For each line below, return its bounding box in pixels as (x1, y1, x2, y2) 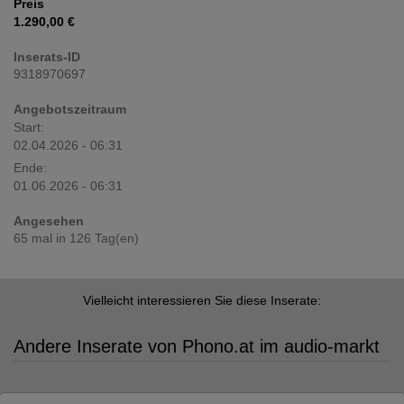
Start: (14, 120, 44, 134)
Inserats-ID (14, 50, 80, 64)
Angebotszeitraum (14, 102, 126, 116)
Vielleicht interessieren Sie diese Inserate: (83, 293, 321, 308)
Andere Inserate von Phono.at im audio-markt (14, 336, 380, 356)
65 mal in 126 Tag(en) (14, 231, 139, 245)
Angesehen (14, 214, 84, 228)
